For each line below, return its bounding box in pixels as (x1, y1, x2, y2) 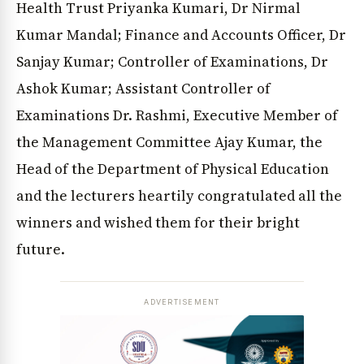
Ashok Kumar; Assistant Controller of (16, 79, 271, 99)
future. (16, 240, 65, 260)
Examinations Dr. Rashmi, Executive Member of (16, 106, 338, 126)
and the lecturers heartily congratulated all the (16, 186, 342, 206)
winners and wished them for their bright (16, 213, 300, 233)
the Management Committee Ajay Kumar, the (16, 132, 323, 153)
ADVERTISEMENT (144, 297, 220, 307)
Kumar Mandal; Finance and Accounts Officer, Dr (16, 25, 346, 45)
